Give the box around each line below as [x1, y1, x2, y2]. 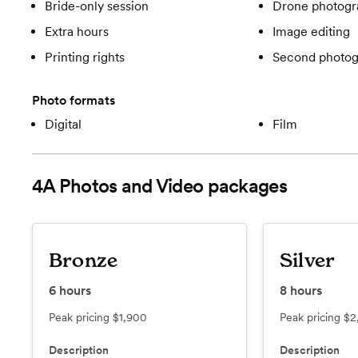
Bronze [49, 249, 118, 272]
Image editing [272, 24, 350, 40]
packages [203, 174, 287, 198]
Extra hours [45, 24, 109, 40]
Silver [279, 249, 336, 272]
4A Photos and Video [32, 174, 204, 198]
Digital [45, 117, 82, 133]
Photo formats [32, 93, 115, 109]
